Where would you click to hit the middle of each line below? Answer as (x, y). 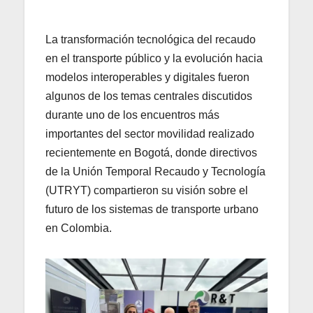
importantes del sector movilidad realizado (150, 133)
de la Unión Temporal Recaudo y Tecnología (155, 171)
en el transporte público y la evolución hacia (154, 58)
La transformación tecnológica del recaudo (151, 39)
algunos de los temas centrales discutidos (149, 96)
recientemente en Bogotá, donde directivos (151, 152)
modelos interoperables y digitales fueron (147, 77)
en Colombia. (79, 228)
